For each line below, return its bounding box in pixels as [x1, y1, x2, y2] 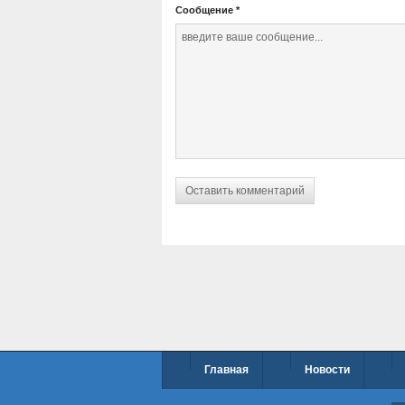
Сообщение [175, 4, 233, 15]
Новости [305, 363, 350, 376]
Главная [204, 363, 249, 376]
